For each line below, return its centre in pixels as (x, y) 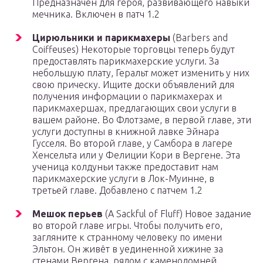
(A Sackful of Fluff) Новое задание (177, 214)
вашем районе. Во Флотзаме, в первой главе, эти (142, 120)
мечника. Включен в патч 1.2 (96, 14)
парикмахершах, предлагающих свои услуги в (134, 108)
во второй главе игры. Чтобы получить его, (127, 226)
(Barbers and (199, 38)
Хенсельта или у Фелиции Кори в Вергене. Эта (136, 155)
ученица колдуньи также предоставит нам (125, 167)
